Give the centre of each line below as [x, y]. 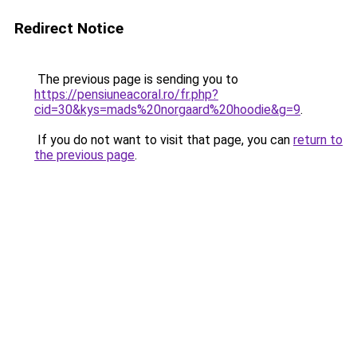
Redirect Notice [69, 28]
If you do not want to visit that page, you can [164, 140]
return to [318, 140]
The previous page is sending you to [136, 79]
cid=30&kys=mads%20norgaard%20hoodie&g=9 [167, 110]
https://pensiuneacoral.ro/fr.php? [126, 94]
